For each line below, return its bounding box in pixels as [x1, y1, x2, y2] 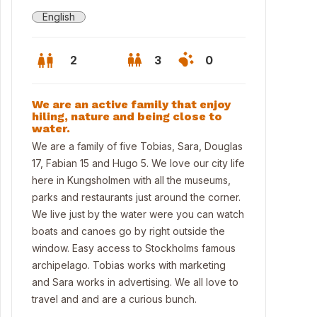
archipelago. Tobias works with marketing [32, 259, 226, 271]
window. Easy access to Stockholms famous [32, 242, 236, 254]
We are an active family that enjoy [32, 98, 231, 111]
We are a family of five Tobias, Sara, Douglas [32, 140, 243, 152]
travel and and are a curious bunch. [32, 293, 197, 305]
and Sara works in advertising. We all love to [32, 276, 238, 288]
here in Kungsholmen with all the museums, [32, 174, 231, 186]
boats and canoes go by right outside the [32, 225, 225, 237]
